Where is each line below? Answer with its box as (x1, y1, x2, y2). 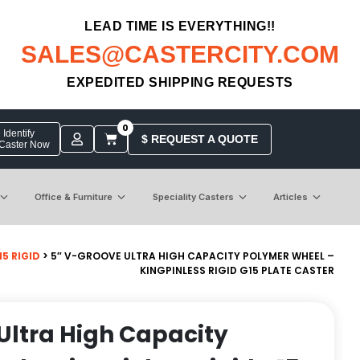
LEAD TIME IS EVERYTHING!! (84, 19, 276, 33)
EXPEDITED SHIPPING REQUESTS (67, 76, 293, 89)
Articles (272, 190, 308, 202)
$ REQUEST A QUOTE (141, 132, 258, 145)
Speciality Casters (152, 190, 234, 202)
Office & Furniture (35, 190, 113, 202)
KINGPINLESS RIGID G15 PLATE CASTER (140, 263, 334, 277)
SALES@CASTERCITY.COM (21, 41, 339, 67)
